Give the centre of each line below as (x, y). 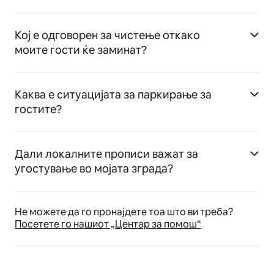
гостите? (38, 109)
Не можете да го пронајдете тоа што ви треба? (124, 212)
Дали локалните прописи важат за (106, 154)
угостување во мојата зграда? (94, 168)
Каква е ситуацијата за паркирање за (113, 94)
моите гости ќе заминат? (81, 50)
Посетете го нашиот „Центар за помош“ (108, 224)
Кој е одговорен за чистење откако (107, 35)
